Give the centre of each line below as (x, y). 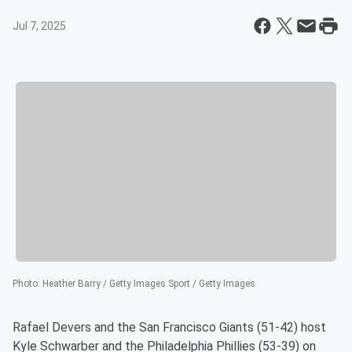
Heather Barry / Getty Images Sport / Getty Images (149, 284)
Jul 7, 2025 (39, 26)
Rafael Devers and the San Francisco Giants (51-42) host (169, 328)
